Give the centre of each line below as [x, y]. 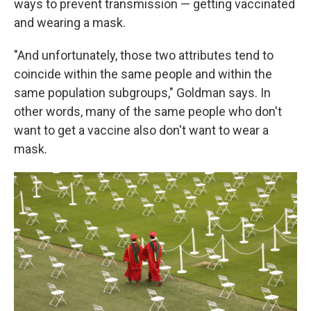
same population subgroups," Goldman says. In [142, 93]
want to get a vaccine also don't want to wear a [141, 130]
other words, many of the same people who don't [148, 111]
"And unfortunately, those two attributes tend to [144, 55]
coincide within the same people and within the [143, 74]
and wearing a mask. [70, 23]
